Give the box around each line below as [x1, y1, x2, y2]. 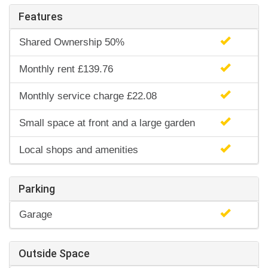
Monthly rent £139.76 [19, 63, 113, 75]
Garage [19, 209, 52, 221]
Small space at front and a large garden [19, 117, 195, 129]
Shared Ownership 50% [19, 36, 124, 48]
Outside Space [19, 247, 90, 260]
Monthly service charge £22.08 [19, 90, 157, 102]
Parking [19, 182, 55, 196]
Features [19, 10, 63, 23]
